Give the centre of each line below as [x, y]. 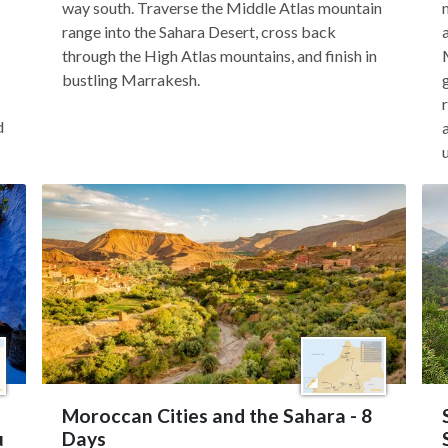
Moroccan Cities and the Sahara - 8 [217, 415]
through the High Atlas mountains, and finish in [219, 55]
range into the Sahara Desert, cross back [199, 31]
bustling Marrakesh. [131, 79]
